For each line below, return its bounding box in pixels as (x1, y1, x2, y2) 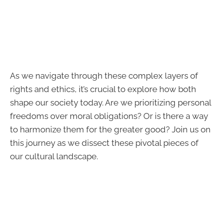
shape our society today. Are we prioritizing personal (10, 97, 211, 108)
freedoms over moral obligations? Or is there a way (10, 111, 208, 121)
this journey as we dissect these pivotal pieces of (10, 137, 199, 148)
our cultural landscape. (10, 151, 98, 161)
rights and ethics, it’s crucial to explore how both (10, 84, 196, 94)
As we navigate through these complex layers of (10, 70, 198, 81)
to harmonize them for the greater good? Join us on (10, 124, 211, 134)
